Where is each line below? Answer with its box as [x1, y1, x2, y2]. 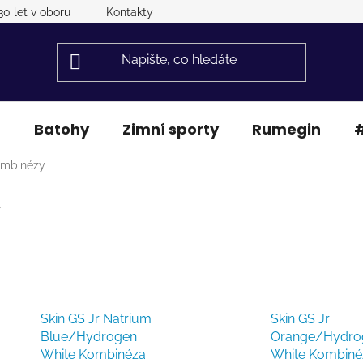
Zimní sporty [122, 118, 219, 139]
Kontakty [106, 6, 153, 19]
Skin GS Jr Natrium [40, 310, 152, 327]
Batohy [34, 118, 89, 139]
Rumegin [252, 118, 321, 139]
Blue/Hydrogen [40, 328, 137, 344]
